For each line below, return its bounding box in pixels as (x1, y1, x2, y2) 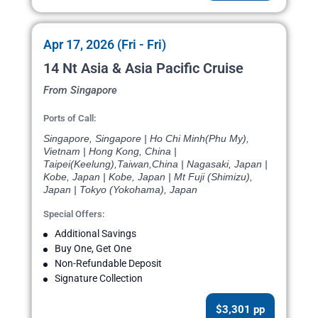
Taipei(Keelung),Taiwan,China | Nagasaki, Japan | (43, 158, 268, 170)
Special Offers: (43, 209, 105, 220)
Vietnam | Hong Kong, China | (43, 146, 177, 158)
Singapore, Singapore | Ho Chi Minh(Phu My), (43, 133, 249, 145)
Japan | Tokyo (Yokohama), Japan (43, 184, 197, 196)
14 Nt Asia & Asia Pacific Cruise (43, 60, 243, 77)
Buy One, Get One (55, 243, 131, 255)
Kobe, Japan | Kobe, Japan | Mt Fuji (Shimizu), (43, 171, 253, 183)
